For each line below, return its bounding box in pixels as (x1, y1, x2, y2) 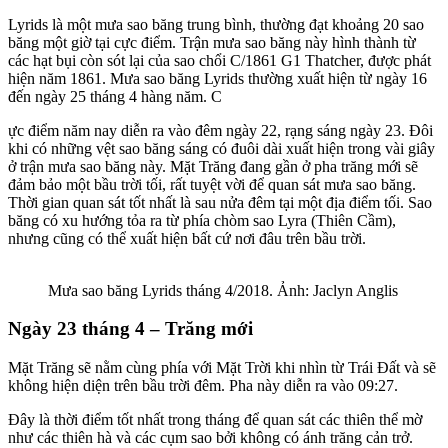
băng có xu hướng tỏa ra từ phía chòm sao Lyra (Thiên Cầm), (8, 211, 396, 229)
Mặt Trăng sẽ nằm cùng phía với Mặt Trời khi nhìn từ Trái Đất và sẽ (8, 359, 436, 377)
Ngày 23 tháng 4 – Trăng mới (8, 318, 253, 340)
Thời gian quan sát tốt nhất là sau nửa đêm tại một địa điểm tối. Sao (8, 193, 432, 211)
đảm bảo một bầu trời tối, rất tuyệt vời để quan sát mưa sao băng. (8, 175, 416, 193)
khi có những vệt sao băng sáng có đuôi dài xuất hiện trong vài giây (8, 139, 435, 157)
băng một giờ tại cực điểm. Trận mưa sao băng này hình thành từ (8, 33, 416, 51)
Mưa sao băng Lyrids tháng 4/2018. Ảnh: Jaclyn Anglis (48, 281, 398, 299)
